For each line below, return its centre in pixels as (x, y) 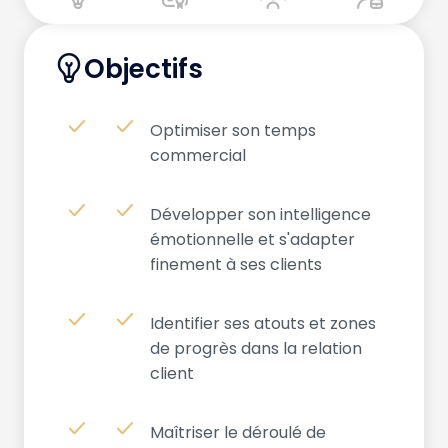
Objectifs (143, 68)
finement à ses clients (236, 264)
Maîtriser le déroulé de (238, 432)
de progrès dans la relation (256, 348)
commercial (198, 155)
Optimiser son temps (233, 130)
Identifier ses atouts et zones (263, 323)
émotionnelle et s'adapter (252, 239)
